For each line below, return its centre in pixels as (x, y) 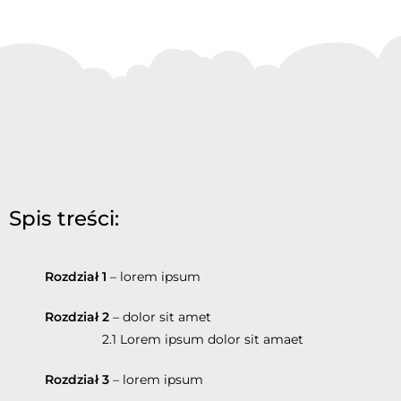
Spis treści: (64, 218)
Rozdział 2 (77, 316)
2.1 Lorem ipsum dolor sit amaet (174, 339)
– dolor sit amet (160, 316)
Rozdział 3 (79, 379)
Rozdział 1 (76, 276)
